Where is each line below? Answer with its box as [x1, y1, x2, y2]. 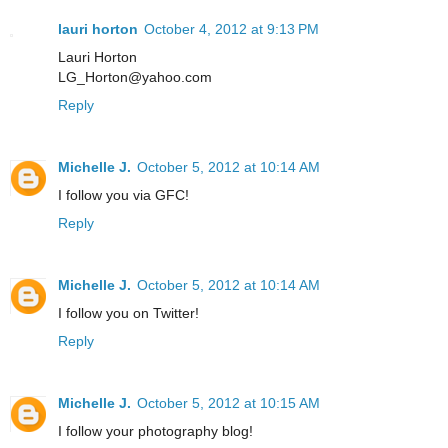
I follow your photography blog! [58, 423, 253, 440]
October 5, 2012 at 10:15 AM [137, 395, 320, 412]
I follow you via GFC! [58, 187, 189, 204]
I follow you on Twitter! [58, 305, 199, 322]
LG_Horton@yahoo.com [58, 69, 212, 86]
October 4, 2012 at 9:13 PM [144, 21, 319, 38]
